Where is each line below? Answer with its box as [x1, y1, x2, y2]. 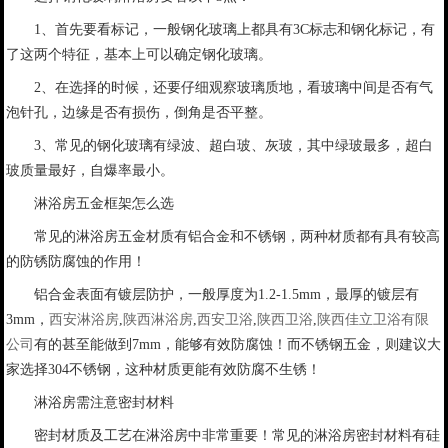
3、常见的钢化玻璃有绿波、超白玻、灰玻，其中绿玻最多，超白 [33, 138, 433, 154]
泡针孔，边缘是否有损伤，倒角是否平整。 [5, 105, 272, 121]
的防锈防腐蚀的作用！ [5, 254, 146, 270]
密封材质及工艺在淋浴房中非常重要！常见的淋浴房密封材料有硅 [33, 428, 440, 444]
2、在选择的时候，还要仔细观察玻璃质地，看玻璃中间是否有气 [33, 80, 433, 96]
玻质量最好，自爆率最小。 [5, 163, 174, 179]
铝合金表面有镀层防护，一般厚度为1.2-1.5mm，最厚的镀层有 [33, 287, 419, 303]
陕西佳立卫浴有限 [316, 312, 429, 328]
